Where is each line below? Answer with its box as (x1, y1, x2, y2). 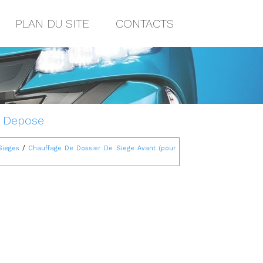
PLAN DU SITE (15, 16, 89, 31)
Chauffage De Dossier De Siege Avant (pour (28, 144, 177, 152)
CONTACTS (116, 16, 174, 31)
